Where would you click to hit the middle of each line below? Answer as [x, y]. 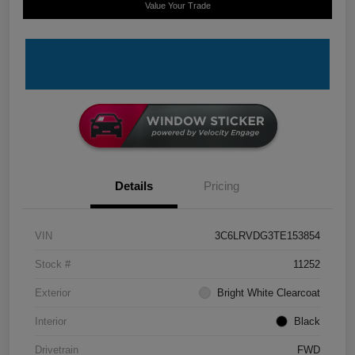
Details [134, 186]
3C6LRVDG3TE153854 [267, 236]
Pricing [221, 186]
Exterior [53, 293]
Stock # [53, 265]
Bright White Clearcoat [269, 293]
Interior [51, 322]
